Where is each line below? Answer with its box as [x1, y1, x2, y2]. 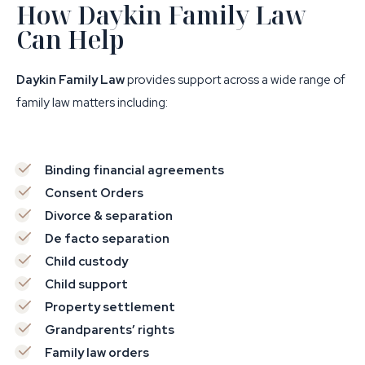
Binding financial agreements [45, 162, 224, 178]
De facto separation [45, 231, 169, 247]
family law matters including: [16, 95, 168, 111]
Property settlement [45, 299, 175, 315]
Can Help [16, 23, 124, 56]
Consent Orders [45, 185, 143, 201]
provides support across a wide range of [127, 72, 345, 88]
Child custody [45, 253, 128, 270]
